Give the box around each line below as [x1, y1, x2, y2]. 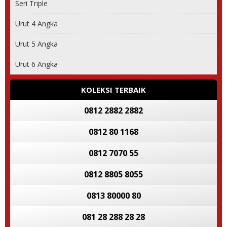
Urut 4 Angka [15, 18, 58, 28]
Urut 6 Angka [15, 59, 58, 69]
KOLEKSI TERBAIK [81, 84, 146, 95]
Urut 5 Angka [15, 39, 58, 49]
